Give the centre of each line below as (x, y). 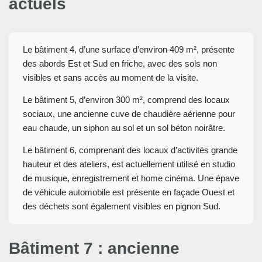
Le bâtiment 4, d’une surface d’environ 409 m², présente (129, 50)
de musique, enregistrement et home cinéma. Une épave (131, 178)
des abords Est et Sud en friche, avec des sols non (120, 64)
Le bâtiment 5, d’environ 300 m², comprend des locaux (126, 100)
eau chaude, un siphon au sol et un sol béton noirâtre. (124, 128)
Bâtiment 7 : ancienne (94, 249)
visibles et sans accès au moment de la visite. (111, 78)
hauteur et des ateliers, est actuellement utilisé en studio (129, 164)
